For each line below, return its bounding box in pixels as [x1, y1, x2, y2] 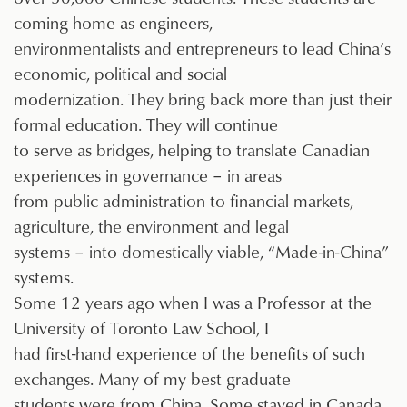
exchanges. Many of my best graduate [14, 366, 291, 392]
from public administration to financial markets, [14, 188, 353, 213]
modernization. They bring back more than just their [14, 86, 392, 112]
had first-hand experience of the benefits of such [14, 341, 365, 366]
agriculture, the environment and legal [14, 213, 289, 239]
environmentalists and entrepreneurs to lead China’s [14, 35, 391, 61]
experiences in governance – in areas [14, 163, 282, 188]
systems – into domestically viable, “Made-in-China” [14, 239, 389, 264]
